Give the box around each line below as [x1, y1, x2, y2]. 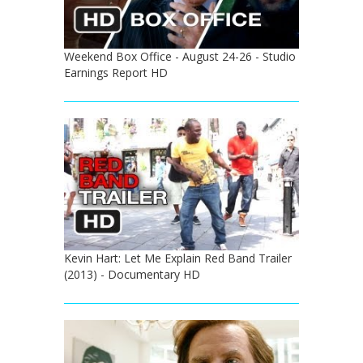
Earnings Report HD [64, 65, 168, 80]
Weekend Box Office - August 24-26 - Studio [64, 49, 296, 64]
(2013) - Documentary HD [64, 267, 200, 283]
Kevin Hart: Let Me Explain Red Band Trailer [64, 250, 292, 267]
